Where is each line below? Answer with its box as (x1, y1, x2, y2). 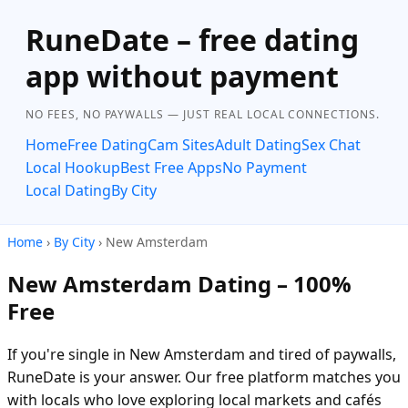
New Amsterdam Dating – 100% (7, 268, 352, 299)
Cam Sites (148, 135, 215, 155)
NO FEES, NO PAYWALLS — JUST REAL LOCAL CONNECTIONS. (25, 107, 380, 122)
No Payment (222, 158, 307, 178)
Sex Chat (301, 135, 361, 155)
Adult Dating (215, 135, 301, 155)
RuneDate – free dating (25, 20, 359, 59)
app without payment (25, 56, 339, 96)
